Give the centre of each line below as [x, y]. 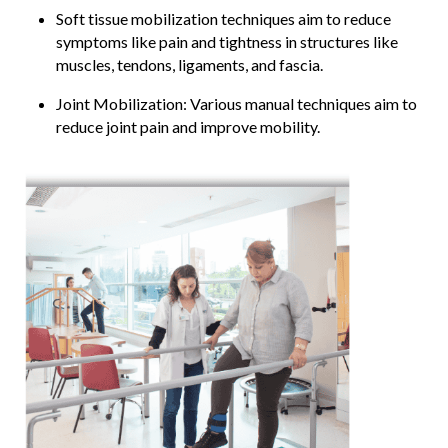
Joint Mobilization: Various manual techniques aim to [236, 103]
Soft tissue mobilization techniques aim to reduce [223, 18]
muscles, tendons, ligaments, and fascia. [191, 64]
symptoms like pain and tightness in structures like [227, 41]
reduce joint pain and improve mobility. [188, 126]
